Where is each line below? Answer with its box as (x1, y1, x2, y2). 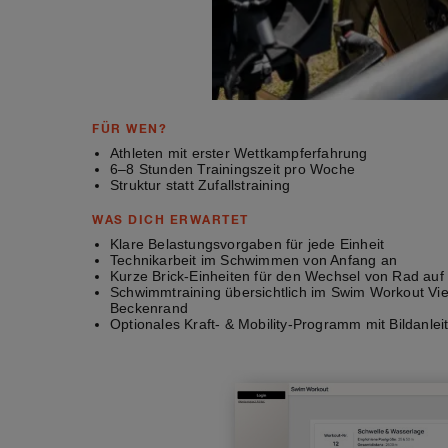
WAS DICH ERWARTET (92, 211, 249, 227)
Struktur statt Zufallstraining (110, 176, 290, 193)
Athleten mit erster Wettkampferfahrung (110, 144, 368, 161)
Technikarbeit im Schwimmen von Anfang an (110, 251, 397, 268)
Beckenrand (110, 299, 188, 316)
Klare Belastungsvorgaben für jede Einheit (110, 235, 385, 252)
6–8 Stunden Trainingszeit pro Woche (110, 160, 355, 177)
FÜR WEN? (92, 120, 167, 136)
